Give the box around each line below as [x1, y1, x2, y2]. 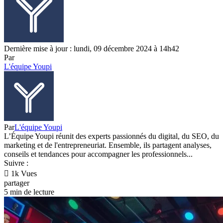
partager [4, 179, 29, 188]
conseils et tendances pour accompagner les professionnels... [4, 150, 193, 159]
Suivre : [4, 159, 28, 168]
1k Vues [9, 169, 37, 178]
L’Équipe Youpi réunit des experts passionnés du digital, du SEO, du [4, 132, 219, 141]
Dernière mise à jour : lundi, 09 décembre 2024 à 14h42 [4, 44, 179, 53]
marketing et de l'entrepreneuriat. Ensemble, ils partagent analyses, [4, 141, 212, 150]
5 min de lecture [4, 188, 54, 197]
